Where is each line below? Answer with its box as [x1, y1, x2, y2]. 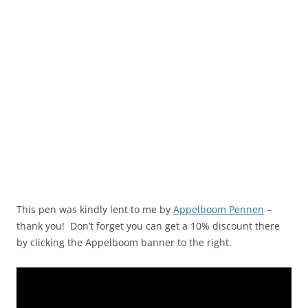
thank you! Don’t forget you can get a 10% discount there [16, 219, 280, 232]
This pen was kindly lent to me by [16, 202, 173, 216]
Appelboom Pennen [173, 202, 264, 216]
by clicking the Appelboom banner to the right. [16, 235, 232, 249]
